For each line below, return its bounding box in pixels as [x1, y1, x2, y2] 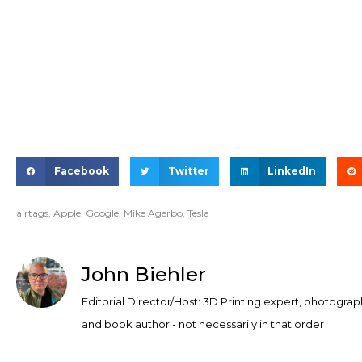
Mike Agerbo [124, 207, 183, 220]
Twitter [167, 165, 209, 178]
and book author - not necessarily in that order [82, 318, 324, 331]
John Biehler [82, 263, 206, 287]
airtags [16, 207, 48, 220]
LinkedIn [267, 165, 317, 178]
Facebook [53, 165, 109, 178]
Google [86, 207, 119, 220]
